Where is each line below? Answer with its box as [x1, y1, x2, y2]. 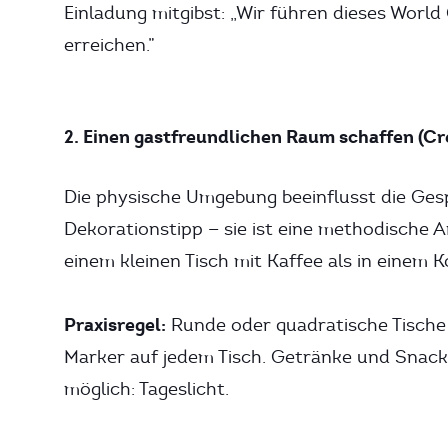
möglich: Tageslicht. [64, 378, 229, 400]
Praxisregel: [64, 313, 166, 336]
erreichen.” [64, 34, 155, 56]
